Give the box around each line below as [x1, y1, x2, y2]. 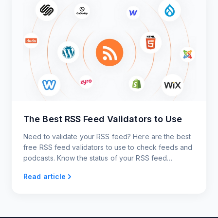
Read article [23, 172, 66, 181]
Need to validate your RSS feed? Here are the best [23, 132, 191, 141]
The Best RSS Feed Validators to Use [23, 114, 182, 125]
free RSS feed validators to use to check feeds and [23, 143, 192, 152]
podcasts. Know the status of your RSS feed [23, 154, 167, 163]
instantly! [23, 164, 51, 173]
